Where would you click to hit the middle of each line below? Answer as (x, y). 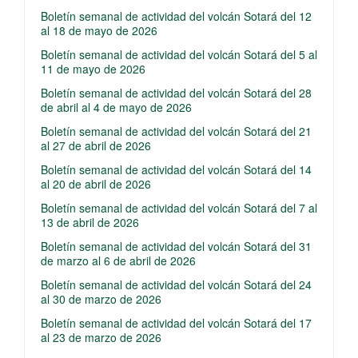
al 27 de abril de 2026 (96, 145)
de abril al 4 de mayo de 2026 (116, 107)
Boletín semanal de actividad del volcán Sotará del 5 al (179, 54)
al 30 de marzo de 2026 (101, 299)
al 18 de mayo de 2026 (99, 30)
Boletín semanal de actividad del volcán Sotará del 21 (176, 131)
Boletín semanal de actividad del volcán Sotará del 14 (176, 169)
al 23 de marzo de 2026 (101, 337)
